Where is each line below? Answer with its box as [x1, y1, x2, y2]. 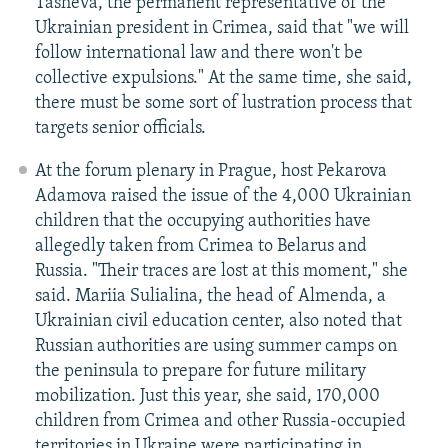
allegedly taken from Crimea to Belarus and [34, 237, 367, 257]
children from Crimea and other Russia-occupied [34, 412, 406, 432]
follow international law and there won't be [34, 44, 363, 64]
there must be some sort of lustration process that [34, 94, 412, 114]
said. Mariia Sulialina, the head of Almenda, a [34, 287, 386, 307]
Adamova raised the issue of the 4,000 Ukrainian [34, 187, 411, 207]
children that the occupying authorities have [34, 212, 371, 232]
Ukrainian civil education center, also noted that [34, 312, 402, 332]
